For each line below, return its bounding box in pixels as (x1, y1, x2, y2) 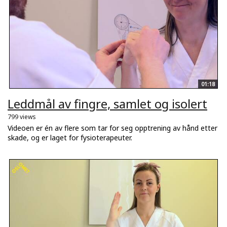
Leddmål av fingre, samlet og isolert (8, 95, 207, 112)
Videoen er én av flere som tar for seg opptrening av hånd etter (8, 123, 217, 133)
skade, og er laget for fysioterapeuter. (8, 132, 132, 142)
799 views (8, 112, 36, 121)
